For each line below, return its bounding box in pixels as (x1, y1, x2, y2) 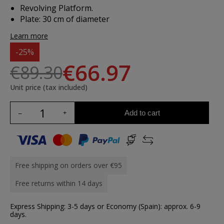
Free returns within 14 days (15, 178, 102, 188)
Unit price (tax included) (10, 82, 87, 92)
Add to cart (124, 108, 160, 117)
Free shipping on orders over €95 (15, 160, 122, 170)
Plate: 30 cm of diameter (20, 13, 109, 24)
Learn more (10, 31, 48, 40)
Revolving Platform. (20, 2, 93, 13)
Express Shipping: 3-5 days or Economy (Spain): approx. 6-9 (10, 201, 200, 211)
